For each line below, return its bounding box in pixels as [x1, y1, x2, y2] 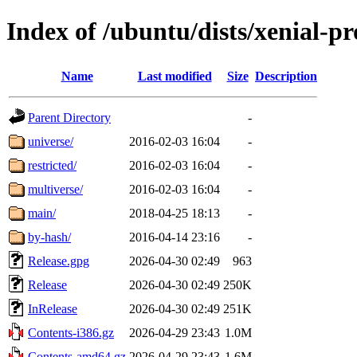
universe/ [28, 134, 73, 148]
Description [255, 69, 317, 83]
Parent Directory [28, 110, 111, 124]
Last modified [137, 69, 212, 83]
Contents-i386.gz [28, 325, 114, 339]
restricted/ [28, 158, 76, 172]
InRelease [28, 301, 77, 316]
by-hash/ [28, 229, 71, 244]
